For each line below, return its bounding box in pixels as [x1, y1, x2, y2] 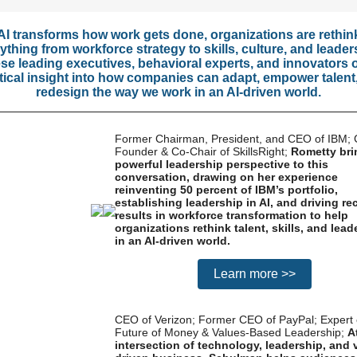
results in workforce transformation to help [115, 209, 348, 222]
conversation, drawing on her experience [115, 171, 338, 183]
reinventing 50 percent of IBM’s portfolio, [115, 183, 338, 196]
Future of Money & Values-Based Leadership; [115, 326, 347, 339]
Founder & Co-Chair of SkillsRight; [115, 145, 288, 158]
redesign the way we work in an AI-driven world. [36, 85, 321, 99]
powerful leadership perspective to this [115, 158, 328, 171]
